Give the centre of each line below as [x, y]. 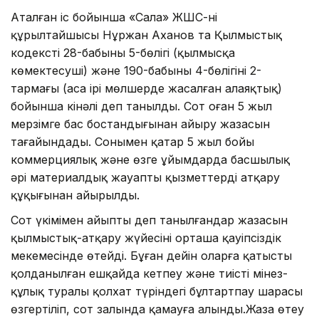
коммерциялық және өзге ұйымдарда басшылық [150, 160]
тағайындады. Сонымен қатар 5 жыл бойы [132, 142]
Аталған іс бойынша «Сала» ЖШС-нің [114, 17]
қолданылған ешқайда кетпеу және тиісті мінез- [149, 274]
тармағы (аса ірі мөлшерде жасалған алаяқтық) [146, 89]
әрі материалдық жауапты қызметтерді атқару [145, 178]
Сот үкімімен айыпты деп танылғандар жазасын [149, 220]
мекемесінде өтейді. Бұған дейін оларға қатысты [151, 256]
